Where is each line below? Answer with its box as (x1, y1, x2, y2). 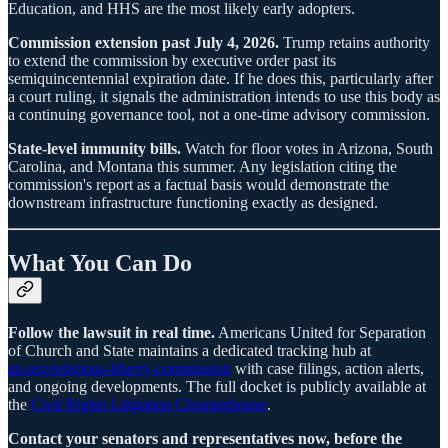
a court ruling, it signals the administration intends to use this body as (8, 87, 440, 105)
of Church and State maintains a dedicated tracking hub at (8, 341, 371, 359)
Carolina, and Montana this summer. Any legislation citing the (8, 157, 397, 175)
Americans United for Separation (215, 323, 426, 341)
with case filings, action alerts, (231, 359, 424, 377)
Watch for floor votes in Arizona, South (181, 139, 433, 157)
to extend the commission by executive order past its (8, 51, 336, 69)
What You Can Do (8, 249, 192, 276)
